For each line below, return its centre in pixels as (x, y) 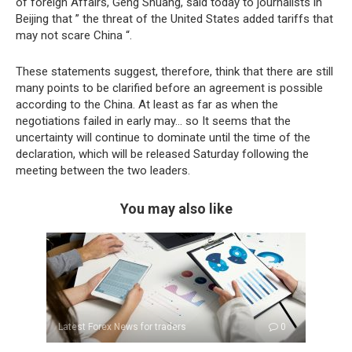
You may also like (176, 209)
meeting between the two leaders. (103, 171)
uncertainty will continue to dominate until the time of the (163, 138)
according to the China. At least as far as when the (147, 105)
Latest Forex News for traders (122, 327)
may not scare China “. (74, 36)
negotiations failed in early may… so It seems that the (153, 121)
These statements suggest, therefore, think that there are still (174, 72)
